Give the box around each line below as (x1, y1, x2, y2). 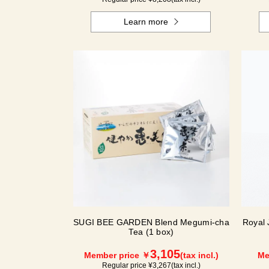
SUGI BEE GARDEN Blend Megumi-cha (73, 217, 229, 228)
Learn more (124, 17, 169, 27)
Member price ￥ (84, 250, 150, 261)
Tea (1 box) (128, 227, 174, 237)
